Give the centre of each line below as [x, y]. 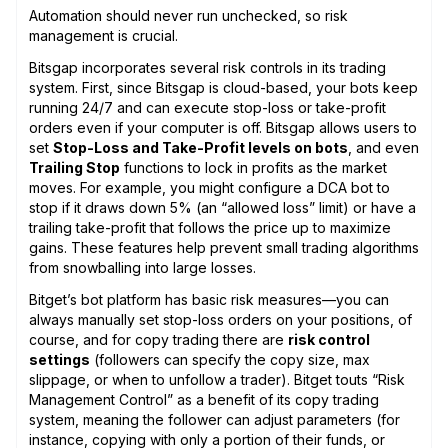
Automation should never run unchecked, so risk [188, 15]
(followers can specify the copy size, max [230, 359]
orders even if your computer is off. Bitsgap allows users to [223, 127]
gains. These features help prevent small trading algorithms [224, 247]
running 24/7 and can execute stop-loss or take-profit [207, 107]
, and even [383, 147]
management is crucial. [105, 35]
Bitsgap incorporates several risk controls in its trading [207, 67]
